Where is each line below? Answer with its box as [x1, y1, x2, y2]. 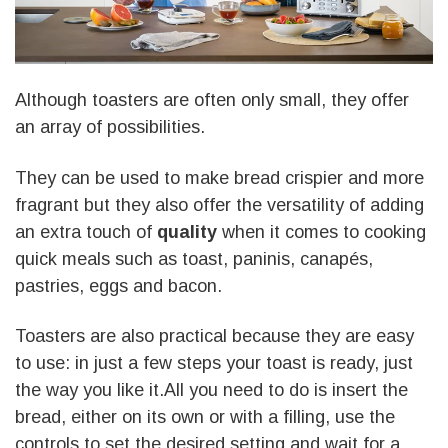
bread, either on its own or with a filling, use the [15, 407, 395, 428]
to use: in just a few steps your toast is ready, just [15, 353, 413, 374]
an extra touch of [15, 221, 157, 242]
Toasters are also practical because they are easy [15, 326, 414, 347]
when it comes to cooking [217, 221, 426, 242]
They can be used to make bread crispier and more [15, 167, 424, 188]
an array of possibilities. [15, 117, 205, 138]
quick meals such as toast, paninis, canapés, [15, 248, 373, 269]
